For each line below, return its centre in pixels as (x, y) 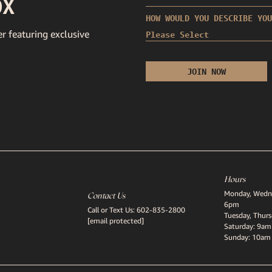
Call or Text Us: (112, 210)
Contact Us (106, 196)
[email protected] (116, 221)
